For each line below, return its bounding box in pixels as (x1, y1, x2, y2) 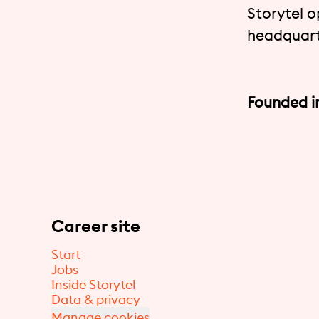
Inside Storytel (51, 276, 135, 293)
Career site (51, 215, 140, 236)
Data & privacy (51, 291, 140, 308)
